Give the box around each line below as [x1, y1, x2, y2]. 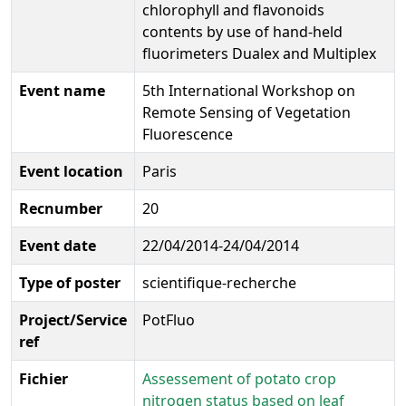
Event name [19, 80, 105, 101]
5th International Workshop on [142, 80, 355, 101]
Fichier [19, 368, 68, 389]
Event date [19, 235, 96, 256]
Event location [19, 160, 123, 181]
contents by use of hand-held [142, 21, 343, 42]
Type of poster [19, 272, 121, 293]
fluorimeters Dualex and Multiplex [142, 43, 376, 63]
